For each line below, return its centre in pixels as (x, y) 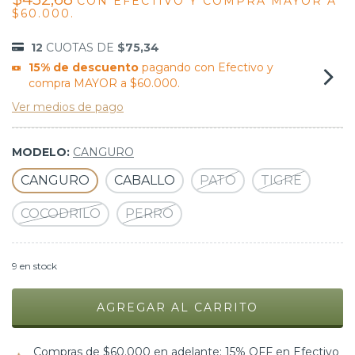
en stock (37, 266)
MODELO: (42, 153)
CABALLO (145, 181)
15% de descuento (83, 68)
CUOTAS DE (82, 48)
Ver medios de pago (68, 107)
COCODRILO (61, 214)
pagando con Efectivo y (206, 68)
